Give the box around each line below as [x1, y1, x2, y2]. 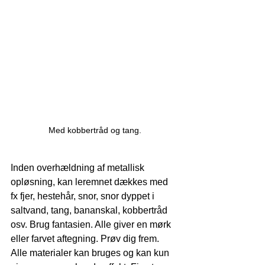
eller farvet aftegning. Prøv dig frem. [11, 234, 161, 244]
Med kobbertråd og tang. [48, 125, 141, 135]
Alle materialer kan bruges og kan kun [11, 248, 172, 258]
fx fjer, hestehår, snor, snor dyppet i [11, 191, 157, 202]
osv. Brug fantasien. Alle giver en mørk [11, 219, 173, 230]
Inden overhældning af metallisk [11, 163, 147, 173]
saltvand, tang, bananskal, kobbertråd [11, 205, 170, 216]
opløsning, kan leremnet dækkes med [11, 177, 170, 188]
